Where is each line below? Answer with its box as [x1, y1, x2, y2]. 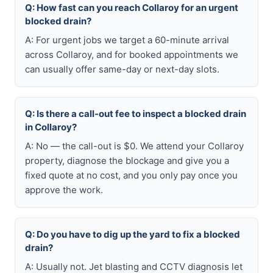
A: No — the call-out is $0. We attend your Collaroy [25, 140, 244, 152]
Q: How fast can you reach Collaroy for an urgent [25, 2, 238, 13]
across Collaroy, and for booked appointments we [25, 49, 238, 60]
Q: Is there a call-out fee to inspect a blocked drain [25, 108, 246, 119]
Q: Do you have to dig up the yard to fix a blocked [25, 229, 240, 240]
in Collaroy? [25, 121, 77, 133]
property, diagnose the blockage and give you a [25, 155, 229, 166]
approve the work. [25, 184, 103, 196]
